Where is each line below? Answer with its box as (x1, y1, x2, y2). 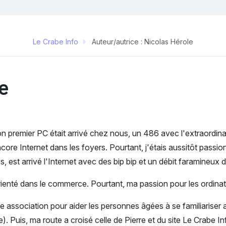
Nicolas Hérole (144, 37, 193, 46)
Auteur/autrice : (90, 37, 144, 46)
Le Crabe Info (33, 37, 78, 46)
